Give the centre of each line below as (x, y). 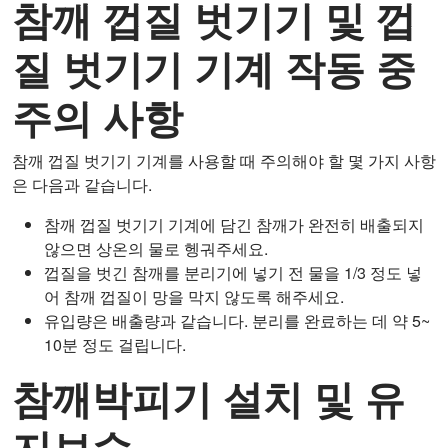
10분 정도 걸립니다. (115, 344)
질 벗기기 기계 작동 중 (214, 67)
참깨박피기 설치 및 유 (208, 397)
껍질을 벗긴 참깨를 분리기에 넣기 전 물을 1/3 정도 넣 (233, 272)
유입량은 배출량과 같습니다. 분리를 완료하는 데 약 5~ (237, 320)
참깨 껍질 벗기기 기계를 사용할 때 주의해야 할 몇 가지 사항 (224, 160)
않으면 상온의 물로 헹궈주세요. (156, 248)
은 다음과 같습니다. (82, 184)
